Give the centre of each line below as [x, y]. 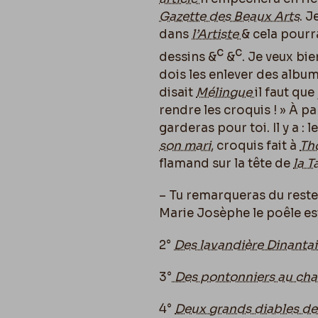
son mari [185, 146]
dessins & [188, 57]
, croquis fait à [255, 146]
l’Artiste [216, 34]
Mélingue [225, 92]
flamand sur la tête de [226, 163]
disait [177, 92]
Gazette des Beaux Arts [229, 17]
